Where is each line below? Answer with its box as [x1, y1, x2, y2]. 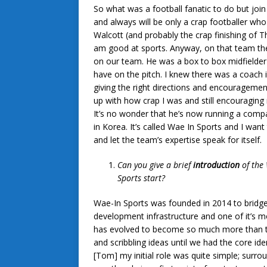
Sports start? [117, 172, 165, 184]
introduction [193, 159, 240, 171]
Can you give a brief [117, 159, 193, 171]
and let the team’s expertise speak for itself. [94, 134, 262, 146]
